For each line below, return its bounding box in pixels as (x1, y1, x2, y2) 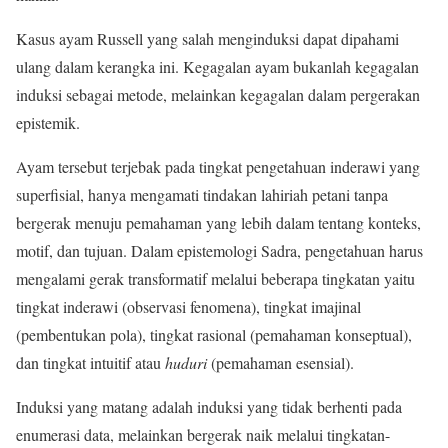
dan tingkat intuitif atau (16, 351, 165, 373)
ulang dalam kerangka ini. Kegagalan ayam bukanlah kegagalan (16, 55, 419, 77)
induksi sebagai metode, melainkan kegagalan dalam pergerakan (16, 83, 420, 105)
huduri (165, 351, 207, 373)
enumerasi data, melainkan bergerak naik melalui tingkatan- (16, 423, 390, 445)
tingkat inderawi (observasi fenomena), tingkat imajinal (16, 295, 361, 317)
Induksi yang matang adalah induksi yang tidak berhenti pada (16, 395, 402, 417)
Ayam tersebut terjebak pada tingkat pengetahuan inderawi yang (16, 155, 420, 177)
